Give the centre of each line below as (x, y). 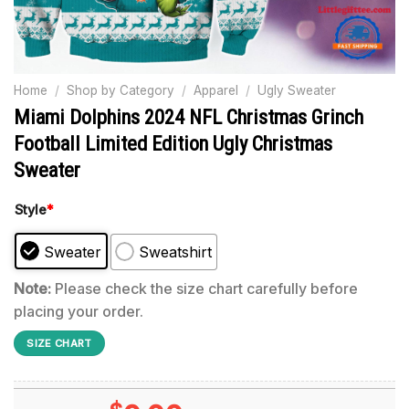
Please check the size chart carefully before (204, 288)
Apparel (216, 90)
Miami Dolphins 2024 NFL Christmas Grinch (189, 116)
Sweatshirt (176, 252)
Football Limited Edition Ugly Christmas (173, 143)
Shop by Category (121, 90)
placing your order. (79, 311)
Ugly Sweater (297, 90)
